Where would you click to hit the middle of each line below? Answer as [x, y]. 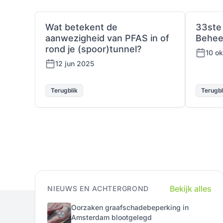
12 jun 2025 [75, 63]
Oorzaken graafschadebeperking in [130, 207]
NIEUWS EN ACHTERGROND [98, 188]
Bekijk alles [191, 189]
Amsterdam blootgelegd [112, 217]
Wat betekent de [82, 27]
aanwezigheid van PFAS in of [108, 38]
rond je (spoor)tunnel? [94, 49]
